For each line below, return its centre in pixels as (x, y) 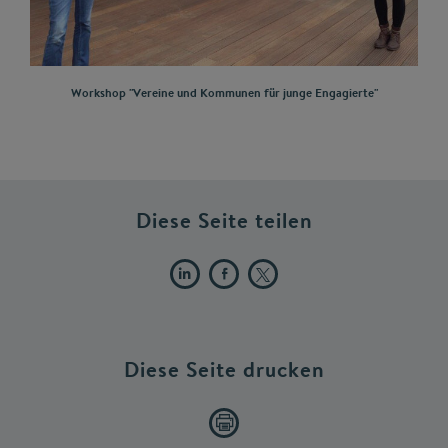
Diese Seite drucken (224, 370)
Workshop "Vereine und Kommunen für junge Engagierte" (224, 93)
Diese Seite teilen (224, 221)
